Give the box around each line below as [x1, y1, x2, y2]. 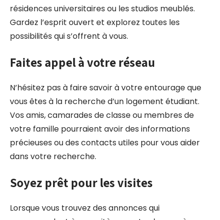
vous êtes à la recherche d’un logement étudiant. [10, 96, 199, 107]
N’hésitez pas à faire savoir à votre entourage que [10, 82, 201, 93]
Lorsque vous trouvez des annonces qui [10, 202, 160, 214]
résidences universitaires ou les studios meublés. [10, 3, 195, 14]
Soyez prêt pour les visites [10, 174, 153, 191]
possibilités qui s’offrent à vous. [10, 30, 128, 42]
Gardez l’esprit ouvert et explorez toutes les [10, 17, 180, 28]
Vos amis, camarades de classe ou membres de [10, 110, 194, 121]
